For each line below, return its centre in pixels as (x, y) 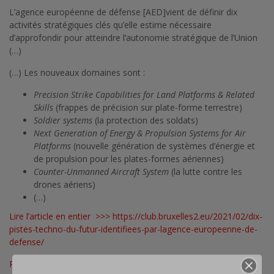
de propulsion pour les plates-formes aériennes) (129, 158)
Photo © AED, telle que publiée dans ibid (89, 264)
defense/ (27, 242)
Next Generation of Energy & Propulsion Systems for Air (140, 133)
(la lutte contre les (206, 171)
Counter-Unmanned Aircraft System (101, 171)
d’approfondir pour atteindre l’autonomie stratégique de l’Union (133, 37)
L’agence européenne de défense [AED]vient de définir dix (123, 12)
